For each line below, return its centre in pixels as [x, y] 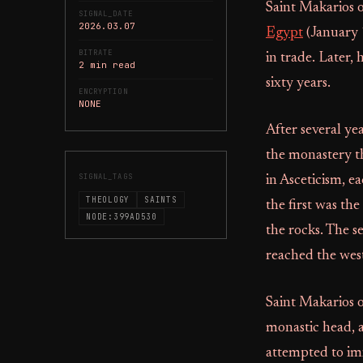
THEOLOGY [108, 200]
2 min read [107, 65]
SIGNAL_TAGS [106, 177]
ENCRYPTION [103, 92]
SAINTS [161, 200]
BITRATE [96, 53]
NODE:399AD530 [122, 217]
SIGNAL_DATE [106, 14]
